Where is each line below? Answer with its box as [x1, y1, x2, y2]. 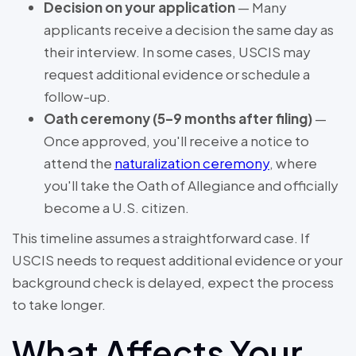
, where [269, 154, 317, 172]
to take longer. [12, 296, 106, 314]
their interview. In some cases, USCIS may [44, 43, 311, 61]
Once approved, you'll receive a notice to [44, 132, 309, 150]
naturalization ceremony [114, 154, 269, 172]
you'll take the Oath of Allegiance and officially [44, 176, 339, 195]
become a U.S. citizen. [44, 199, 189, 217]
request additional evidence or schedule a [44, 65, 310, 83]
